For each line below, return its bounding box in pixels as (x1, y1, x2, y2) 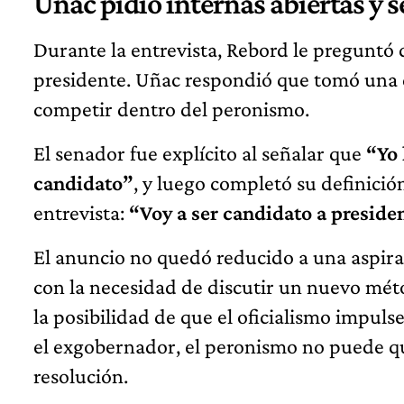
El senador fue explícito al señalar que (33, 141, 366, 166)
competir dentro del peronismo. (33, 96, 309, 122)
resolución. (33, 363, 128, 389)
